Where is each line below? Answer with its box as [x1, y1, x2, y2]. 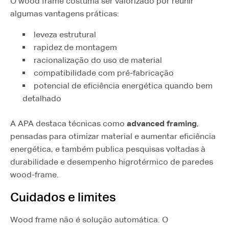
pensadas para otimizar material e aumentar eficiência [10, 131, 216, 141]
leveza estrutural [34, 30, 96, 39]
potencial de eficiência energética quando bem [34, 81, 213, 90]
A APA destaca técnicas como [10, 119, 127, 128]
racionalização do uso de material [34, 55, 162, 65]
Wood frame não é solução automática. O [10, 215, 168, 224]
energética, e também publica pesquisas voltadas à [10, 144, 205, 154]
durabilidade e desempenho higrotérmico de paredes [10, 157, 213, 167]
